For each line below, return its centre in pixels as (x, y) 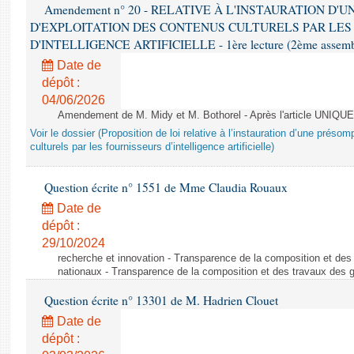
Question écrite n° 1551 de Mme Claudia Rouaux (164, 187)
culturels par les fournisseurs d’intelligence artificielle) (152, 147)
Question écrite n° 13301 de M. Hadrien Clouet (160, 300)
